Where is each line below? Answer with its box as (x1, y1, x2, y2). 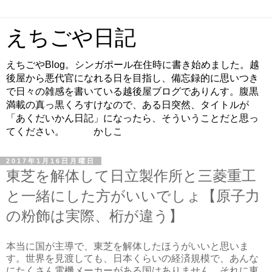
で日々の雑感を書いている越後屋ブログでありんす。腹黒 (6, 86, 259, 97)
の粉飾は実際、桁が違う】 (6, 208, 183, 224)
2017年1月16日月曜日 (6, 157, 95, 165)
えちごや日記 (6, 26, 136, 49)
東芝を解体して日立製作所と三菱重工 (6, 168, 256, 184)
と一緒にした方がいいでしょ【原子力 (6, 188, 260, 204)
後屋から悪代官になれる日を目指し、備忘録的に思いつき (6, 73, 259, 83)
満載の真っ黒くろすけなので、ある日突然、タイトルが (6, 100, 249, 110)
